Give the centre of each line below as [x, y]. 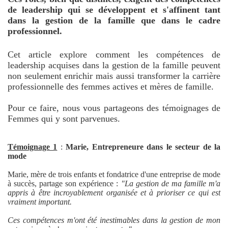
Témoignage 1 [33, 147]
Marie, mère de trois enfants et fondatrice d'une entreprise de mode [114, 175]
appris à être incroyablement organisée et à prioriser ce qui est [114, 193]
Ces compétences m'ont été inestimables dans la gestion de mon [114, 220]
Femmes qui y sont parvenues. [64, 119]
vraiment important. [40, 202]
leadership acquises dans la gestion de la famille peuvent [114, 65]
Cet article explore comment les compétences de [114, 55]
